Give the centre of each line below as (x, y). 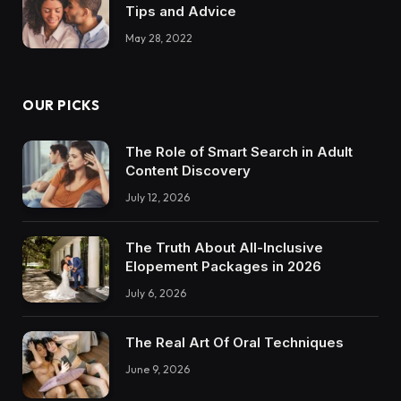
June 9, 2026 (158, 370)
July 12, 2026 (158, 198)
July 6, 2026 (156, 293)
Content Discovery (188, 171)
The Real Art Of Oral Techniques (235, 343)
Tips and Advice (181, 12)
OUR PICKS (61, 106)
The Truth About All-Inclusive (224, 247)
